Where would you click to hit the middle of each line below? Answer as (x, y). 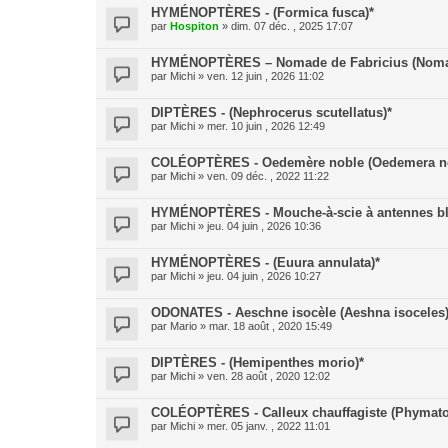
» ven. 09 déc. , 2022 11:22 (262, 176)
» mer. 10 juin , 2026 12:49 (260, 126)
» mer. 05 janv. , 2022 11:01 (262, 426)
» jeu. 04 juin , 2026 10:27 (258, 276)
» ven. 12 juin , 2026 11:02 (259, 76)
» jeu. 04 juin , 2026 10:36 (258, 226)
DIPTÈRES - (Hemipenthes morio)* (257, 362)
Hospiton (194, 26)
